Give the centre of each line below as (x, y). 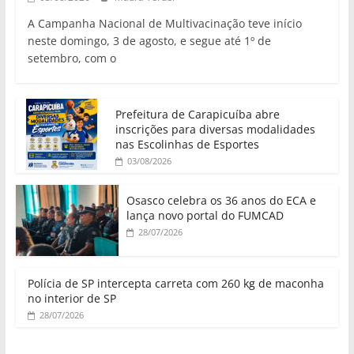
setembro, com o (72, 58)
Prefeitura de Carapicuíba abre (197, 115)
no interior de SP (72, 299)
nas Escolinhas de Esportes (187, 145)
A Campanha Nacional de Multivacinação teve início (164, 24)
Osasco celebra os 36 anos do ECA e (221, 201)
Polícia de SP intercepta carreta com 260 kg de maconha (175, 284)
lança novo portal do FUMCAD (205, 216)
